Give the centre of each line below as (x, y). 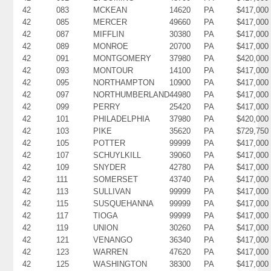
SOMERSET (116, 179)
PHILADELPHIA (122, 119)
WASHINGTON (120, 264)
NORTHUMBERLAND (132, 94)
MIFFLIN (109, 34)
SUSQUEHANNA (124, 203)
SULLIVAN (112, 191)
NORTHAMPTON (124, 82)
